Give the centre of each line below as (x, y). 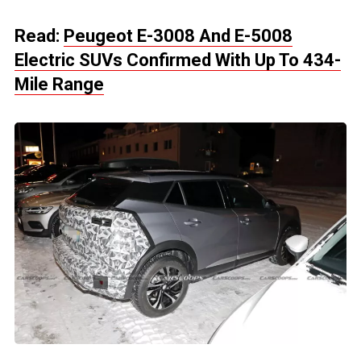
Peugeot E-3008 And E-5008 (178, 36)
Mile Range (59, 85)
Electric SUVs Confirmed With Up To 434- (178, 60)
